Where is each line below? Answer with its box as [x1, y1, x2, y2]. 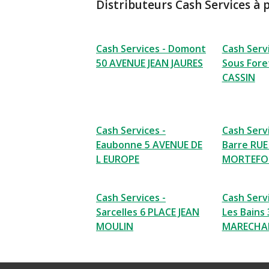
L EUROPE [96, 153, 139, 166]
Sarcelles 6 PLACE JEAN [96, 205, 199, 219]
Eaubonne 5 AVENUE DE [96, 138, 202, 152]
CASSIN [222, 71, 255, 85]
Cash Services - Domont [96, 42, 206, 56]
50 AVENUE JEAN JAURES [96, 56, 203, 70]
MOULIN [96, 220, 133, 234]
